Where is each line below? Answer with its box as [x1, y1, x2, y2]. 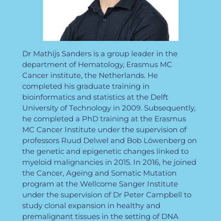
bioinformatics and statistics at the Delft [22, 92, 168, 102]
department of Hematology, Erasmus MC [22, 60, 172, 70]
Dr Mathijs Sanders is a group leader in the [22, 49, 178, 59]
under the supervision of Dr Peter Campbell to [22, 190, 191, 200]
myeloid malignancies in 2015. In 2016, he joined [22, 157, 196, 167]
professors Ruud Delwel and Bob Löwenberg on [22, 136, 197, 146]
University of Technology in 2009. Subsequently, [22, 103, 195, 113]
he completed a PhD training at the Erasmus [22, 114, 186, 124]
